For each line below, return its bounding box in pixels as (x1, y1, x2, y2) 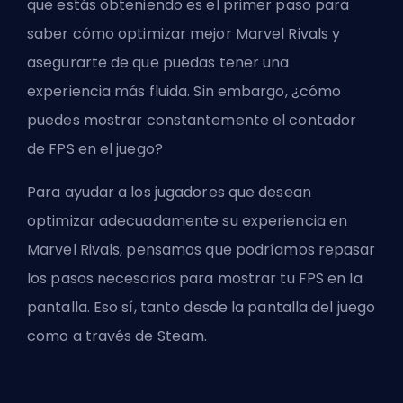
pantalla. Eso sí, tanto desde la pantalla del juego (27, 297, 376, 318)
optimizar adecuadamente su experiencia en (27, 210, 348, 232)
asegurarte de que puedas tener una (27, 52, 290, 74)
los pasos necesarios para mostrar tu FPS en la (27, 268, 363, 290)
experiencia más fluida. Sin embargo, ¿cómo (27, 81, 342, 103)
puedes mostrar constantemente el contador (27, 110, 357, 131)
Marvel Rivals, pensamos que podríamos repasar (27, 239, 376, 261)
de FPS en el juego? (27, 139, 163, 160)
